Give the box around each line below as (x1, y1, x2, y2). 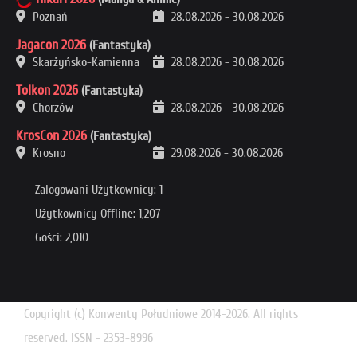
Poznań (29, 9, 68, 24)
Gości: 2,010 (35, 229, 88, 245)
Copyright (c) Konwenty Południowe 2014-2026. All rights (24, 306, 298, 321)
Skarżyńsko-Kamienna (29, 54, 139, 69)
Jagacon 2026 (16, 36, 86, 53)
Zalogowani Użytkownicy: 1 (35, 182, 163, 197)
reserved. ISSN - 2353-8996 (24, 330, 153, 345)
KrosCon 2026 (16, 127, 87, 144)
